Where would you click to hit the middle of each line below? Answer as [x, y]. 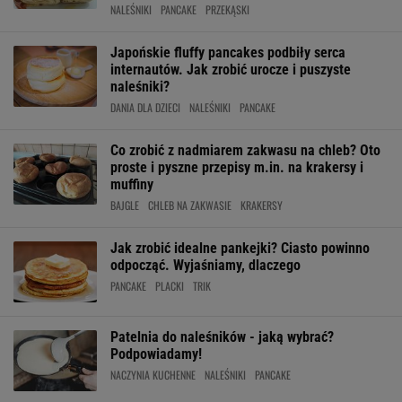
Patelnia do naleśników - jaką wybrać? [222, 337]
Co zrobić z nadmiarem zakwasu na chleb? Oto [245, 150]
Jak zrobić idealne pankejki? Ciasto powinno [240, 248]
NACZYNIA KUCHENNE [153, 375]
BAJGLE [125, 205]
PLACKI [170, 286]
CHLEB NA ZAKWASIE [190, 205]
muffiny [132, 184]
